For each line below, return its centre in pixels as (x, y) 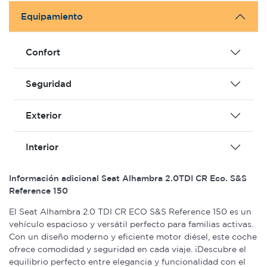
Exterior (44, 116)
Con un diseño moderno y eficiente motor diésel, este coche (133, 237)
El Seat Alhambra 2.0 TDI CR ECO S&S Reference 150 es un (130, 212)
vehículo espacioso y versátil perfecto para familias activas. (131, 224)
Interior (42, 147)
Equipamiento (52, 17)
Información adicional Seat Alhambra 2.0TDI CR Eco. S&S (128, 178)
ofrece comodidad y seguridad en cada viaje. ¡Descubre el (128, 249)
